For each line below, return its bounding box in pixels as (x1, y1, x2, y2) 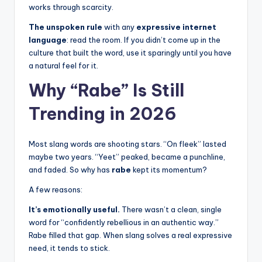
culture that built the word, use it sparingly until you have (29, 47, 232, 57)
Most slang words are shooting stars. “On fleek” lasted (29, 139, 226, 149)
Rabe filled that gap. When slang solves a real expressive (29, 230, 232, 240)
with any (102, 22, 136, 32)
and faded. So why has (29, 164, 112, 174)
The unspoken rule (29, 22, 102, 32)
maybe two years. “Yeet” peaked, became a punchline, (29, 151, 225, 161)
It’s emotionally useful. (29, 204, 120, 214)
